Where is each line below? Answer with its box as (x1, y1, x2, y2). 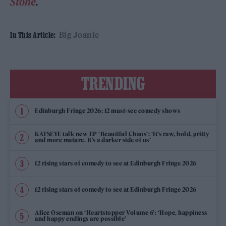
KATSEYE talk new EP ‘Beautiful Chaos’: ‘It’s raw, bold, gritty (35, 130, 209, 138)
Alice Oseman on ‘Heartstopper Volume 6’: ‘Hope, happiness (35, 209, 207, 217)
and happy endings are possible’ (35, 215, 127, 223)
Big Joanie (59, 29, 99, 40)
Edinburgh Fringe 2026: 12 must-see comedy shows (35, 107, 181, 115)
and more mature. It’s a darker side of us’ (35, 136, 151, 144)
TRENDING (81, 73, 145, 93)
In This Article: (10, 30, 55, 39)
